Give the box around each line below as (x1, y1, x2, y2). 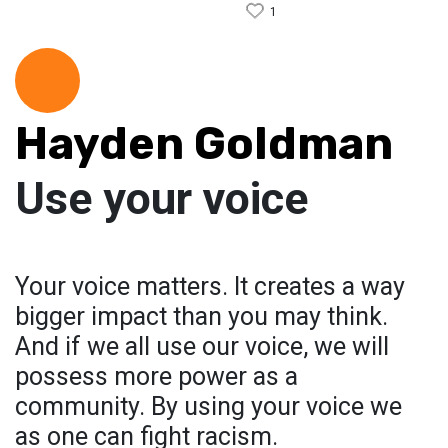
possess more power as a (15, 362, 298, 392)
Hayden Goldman (15, 117, 393, 171)
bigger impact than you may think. (15, 302, 388, 332)
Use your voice (15, 172, 308, 226)
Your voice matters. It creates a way (15, 272, 405, 302)
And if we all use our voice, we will (15, 332, 389, 362)
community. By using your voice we (15, 392, 402, 422)
